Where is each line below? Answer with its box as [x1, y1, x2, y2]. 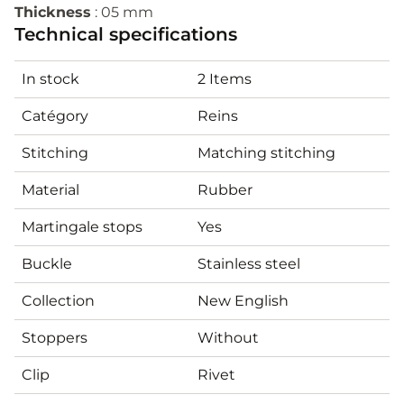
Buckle [22, 254, 72, 272]
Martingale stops [22, 217, 142, 235]
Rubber [197, 180, 252, 198]
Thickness [14, 3, 91, 21]
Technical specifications [14, 23, 237, 45]
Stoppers [22, 328, 87, 346]
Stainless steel [197, 254, 300, 272]
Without [197, 328, 259, 346]
